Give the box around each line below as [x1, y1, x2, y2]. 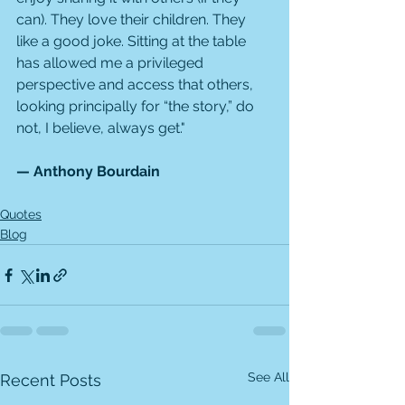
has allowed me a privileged [16, 54, 207, 71]
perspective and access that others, [16, 76, 257, 93]
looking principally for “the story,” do [16, 98, 258, 115]
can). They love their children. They [16, 11, 250, 28]
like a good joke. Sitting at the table [16, 33, 250, 50]
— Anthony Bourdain [16, 163, 160, 180]
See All [248, 370, 289, 384]
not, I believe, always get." [16, 119, 185, 137]
